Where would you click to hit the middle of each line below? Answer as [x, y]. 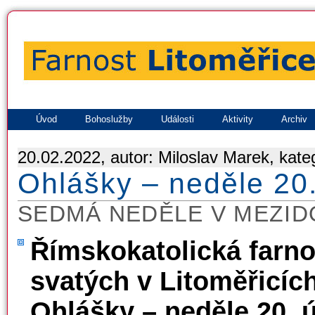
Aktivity [238, 119]
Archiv [294, 119]
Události [178, 119]
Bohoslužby [109, 119]
